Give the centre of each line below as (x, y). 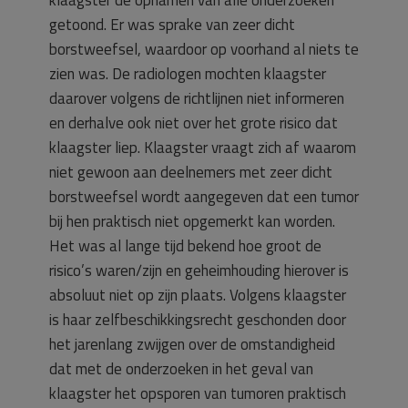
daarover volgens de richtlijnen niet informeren (197, 98)
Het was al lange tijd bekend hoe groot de (185, 246)
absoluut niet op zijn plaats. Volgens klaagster (198, 295)
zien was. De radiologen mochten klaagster (188, 74)
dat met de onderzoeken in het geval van (181, 369)
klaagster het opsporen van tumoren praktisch (198, 393)
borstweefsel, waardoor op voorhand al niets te (204, 49)
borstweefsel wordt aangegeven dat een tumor (204, 197)
